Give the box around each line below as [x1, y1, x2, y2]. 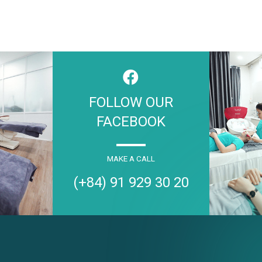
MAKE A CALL [106, 154, 155, 163]
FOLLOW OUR [88, 94, 173, 111]
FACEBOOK [96, 113, 166, 130]
